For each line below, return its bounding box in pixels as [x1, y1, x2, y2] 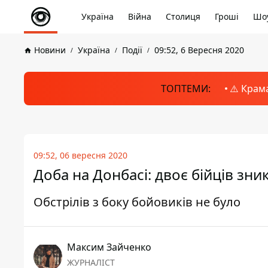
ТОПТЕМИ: [160, 82, 211, 95]
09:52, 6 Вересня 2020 [154, 44, 244, 56]
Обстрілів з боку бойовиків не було [33, 194, 240, 210]
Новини [34, 44, 66, 56]
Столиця [166, 11, 200, 22]
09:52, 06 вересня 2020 [33, 150, 127, 161]
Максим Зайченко [67, 240, 151, 254]
